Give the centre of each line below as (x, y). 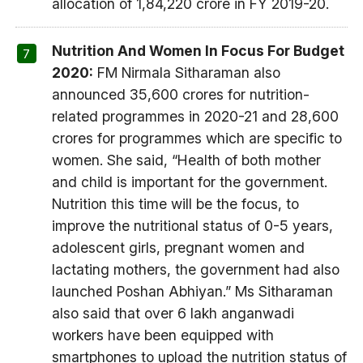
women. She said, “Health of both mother (186, 160)
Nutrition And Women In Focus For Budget (198, 51)
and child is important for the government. (189, 182)
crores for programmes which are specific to (196, 139)
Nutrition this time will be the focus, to (175, 204)
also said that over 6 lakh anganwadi (173, 314)
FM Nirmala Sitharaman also (186, 73)
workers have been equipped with (162, 335)
